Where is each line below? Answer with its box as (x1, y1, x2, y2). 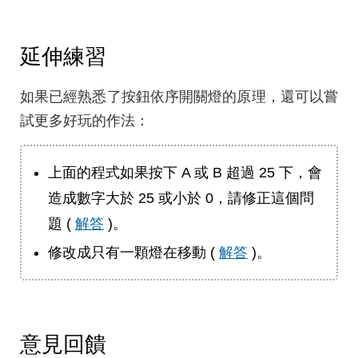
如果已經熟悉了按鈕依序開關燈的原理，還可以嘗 (20, 88, 338, 105)
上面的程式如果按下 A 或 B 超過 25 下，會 (48, 164, 322, 181)
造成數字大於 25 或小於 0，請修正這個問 (48, 189, 314, 206)
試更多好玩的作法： (20, 112, 149, 129)
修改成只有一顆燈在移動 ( (48, 244, 219, 261)
